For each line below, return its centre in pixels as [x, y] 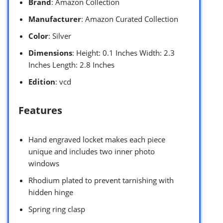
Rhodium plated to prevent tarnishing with [101, 180]
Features [40, 111]
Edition [42, 82]
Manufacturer [55, 19]
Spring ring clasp [57, 209]
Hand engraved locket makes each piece [97, 140]
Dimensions [50, 53]
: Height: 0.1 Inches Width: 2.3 [123, 53]
